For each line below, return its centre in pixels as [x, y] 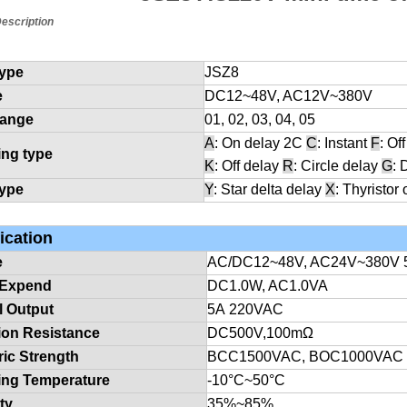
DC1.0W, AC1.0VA [268, 286]
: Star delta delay [269, 189]
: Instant [344, 143]
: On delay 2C [260, 143]
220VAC [254, 309]
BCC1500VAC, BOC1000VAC [305, 357]
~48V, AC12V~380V [308, 96]
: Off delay [248, 166]
